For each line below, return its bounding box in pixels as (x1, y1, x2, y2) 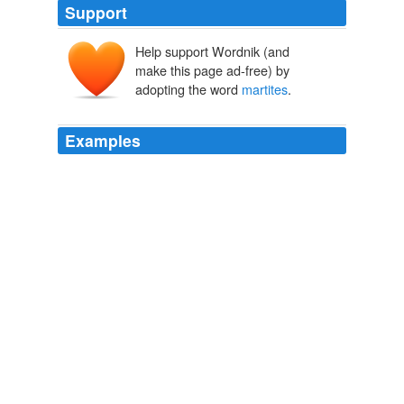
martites (242, 79, 288, 99)
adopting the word (135, 79, 242, 99)
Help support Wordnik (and (135, 41, 289, 61)
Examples (65, 129, 141, 152)
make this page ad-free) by (135, 60, 289, 80)
